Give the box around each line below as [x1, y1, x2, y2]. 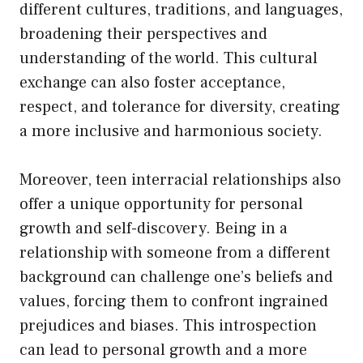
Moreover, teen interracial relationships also [19, 169, 341, 190]
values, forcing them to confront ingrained [19, 290, 328, 312]
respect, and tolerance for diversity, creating [19, 96, 340, 117]
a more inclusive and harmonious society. [19, 120, 322, 142]
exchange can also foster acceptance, [19, 71, 285, 93]
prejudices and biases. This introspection [19, 314, 317, 336]
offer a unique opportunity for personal [19, 193, 303, 215]
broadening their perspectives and [19, 23, 267, 45]
